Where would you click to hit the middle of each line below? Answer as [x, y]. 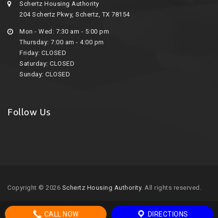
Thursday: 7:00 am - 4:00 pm [62, 42]
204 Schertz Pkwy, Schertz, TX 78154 [75, 14]
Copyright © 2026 [35, 187]
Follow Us [29, 112]
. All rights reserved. [171, 187]
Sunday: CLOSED [45, 74]
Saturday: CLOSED [47, 63]
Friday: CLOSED [43, 53]
